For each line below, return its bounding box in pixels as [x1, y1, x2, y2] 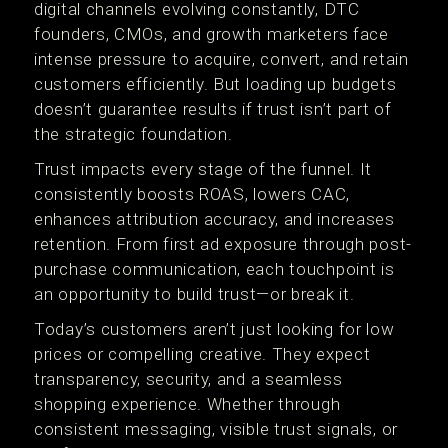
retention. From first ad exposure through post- [34, 234, 412, 254]
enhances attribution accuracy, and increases [34, 209, 395, 229]
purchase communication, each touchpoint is [34, 259, 395, 279]
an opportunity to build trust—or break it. [34, 284, 355, 304]
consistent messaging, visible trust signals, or [34, 419, 398, 439]
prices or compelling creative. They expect [34, 344, 371, 364]
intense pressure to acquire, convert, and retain [34, 49, 409, 69]
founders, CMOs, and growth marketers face [34, 24, 389, 44]
